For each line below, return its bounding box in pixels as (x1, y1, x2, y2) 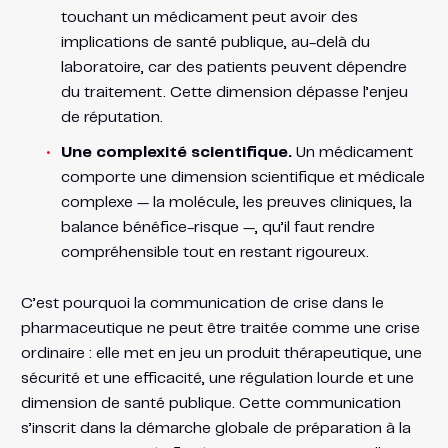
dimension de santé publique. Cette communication (20, 395, 401, 411)
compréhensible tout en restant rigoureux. (60, 244, 369, 260)
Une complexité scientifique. (60, 144, 292, 160)
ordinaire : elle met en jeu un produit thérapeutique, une (20, 345, 422, 361)
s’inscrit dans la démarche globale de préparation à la (20, 420, 411, 436)
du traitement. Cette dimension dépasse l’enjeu (60, 84, 408, 100)
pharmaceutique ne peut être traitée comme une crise (20, 320, 420, 336)
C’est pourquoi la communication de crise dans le (20, 295, 384, 311)
